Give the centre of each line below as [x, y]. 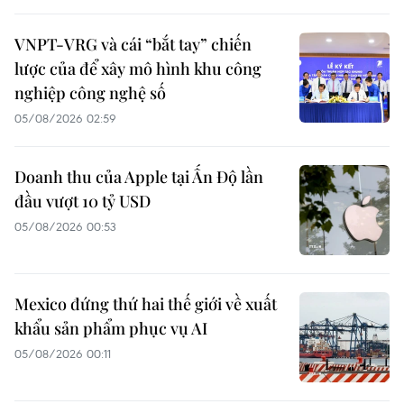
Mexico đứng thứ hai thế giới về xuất [146, 304]
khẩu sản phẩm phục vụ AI [111, 329]
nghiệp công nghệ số [90, 93]
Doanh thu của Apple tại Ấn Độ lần [139, 177]
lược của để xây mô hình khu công [138, 69]
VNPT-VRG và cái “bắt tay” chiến [133, 45]
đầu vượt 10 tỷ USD [83, 202]
